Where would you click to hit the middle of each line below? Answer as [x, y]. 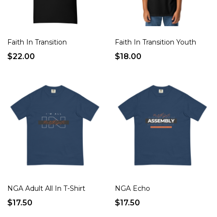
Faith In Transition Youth [156, 42]
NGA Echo [133, 189]
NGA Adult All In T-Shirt [46, 189]
